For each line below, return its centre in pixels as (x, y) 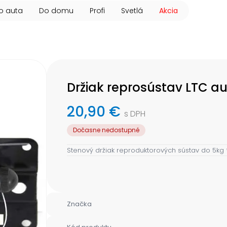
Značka (79, 204)
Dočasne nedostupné (106, 130)
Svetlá (132, 11)
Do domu (56, 11)
